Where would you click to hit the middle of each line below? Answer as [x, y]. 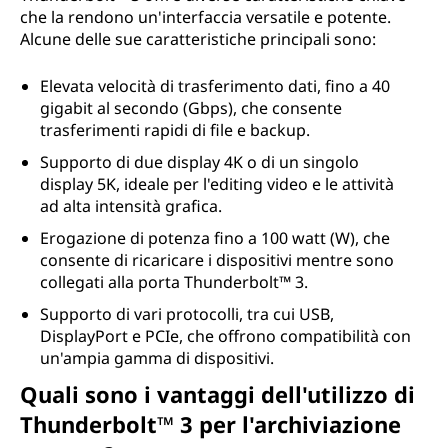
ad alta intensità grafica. [131, 206]
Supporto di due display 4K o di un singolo [199, 162]
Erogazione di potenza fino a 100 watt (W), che [215, 238]
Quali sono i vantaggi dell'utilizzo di [217, 394]
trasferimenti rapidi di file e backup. [175, 130]
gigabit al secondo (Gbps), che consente [191, 108]
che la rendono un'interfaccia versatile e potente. [205, 17]
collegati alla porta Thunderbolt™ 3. [174, 282]
